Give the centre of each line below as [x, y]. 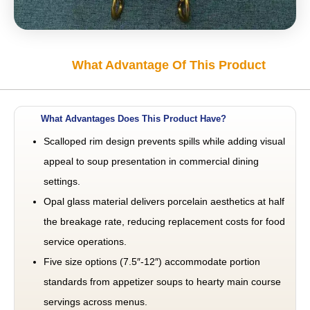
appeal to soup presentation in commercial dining [151, 161]
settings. [62, 181]
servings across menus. [95, 302]
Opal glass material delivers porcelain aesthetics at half [164, 201]
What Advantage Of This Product [169, 65]
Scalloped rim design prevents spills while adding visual [164, 141]
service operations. [85, 241]
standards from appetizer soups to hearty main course [162, 282]
